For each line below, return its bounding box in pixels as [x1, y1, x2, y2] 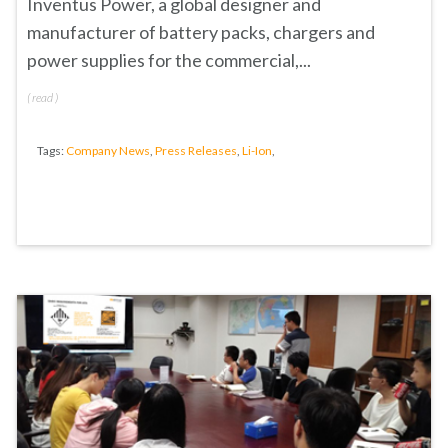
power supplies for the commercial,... [27, 49, 311, 71]
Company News [66, 143, 150, 158]
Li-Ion [242, 143, 272, 158]
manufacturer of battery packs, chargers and [27, 21, 375, 43]
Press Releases [155, 143, 237, 158]
